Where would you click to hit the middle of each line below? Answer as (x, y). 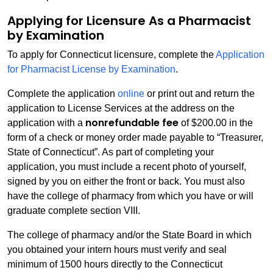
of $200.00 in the (216, 123)
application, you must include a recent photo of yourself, (127, 167)
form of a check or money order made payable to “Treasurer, (135, 137)
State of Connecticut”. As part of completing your (111, 152)
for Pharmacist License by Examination (91, 69)
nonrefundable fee (132, 123)
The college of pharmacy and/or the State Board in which (129, 235)
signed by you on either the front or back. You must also (126, 181)
